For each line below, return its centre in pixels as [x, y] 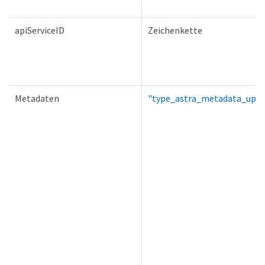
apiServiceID [40, 30]
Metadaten [37, 98]
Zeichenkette [175, 30]
